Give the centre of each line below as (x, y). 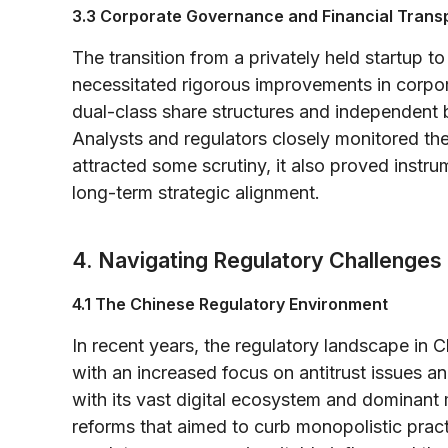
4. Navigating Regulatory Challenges (257, 259)
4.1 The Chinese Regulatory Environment (230, 303)
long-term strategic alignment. (196, 192)
